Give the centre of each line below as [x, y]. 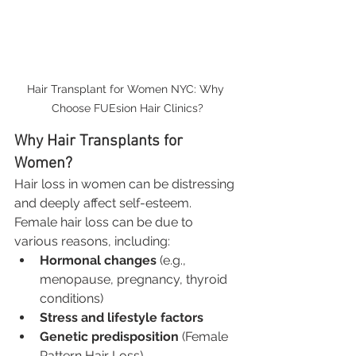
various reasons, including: [92, 241]
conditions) [72, 298]
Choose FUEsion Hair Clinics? [127, 108]
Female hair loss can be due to [105, 222]
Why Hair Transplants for [101, 141]
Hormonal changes [98, 260]
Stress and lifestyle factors [122, 317]
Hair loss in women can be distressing [126, 184]
